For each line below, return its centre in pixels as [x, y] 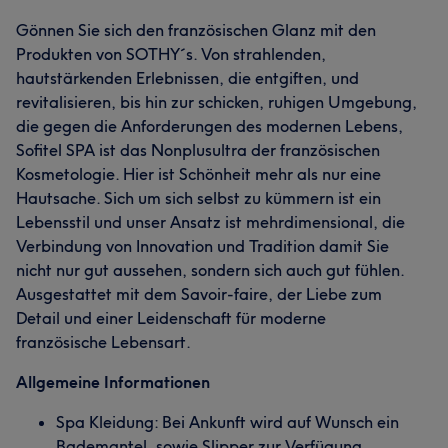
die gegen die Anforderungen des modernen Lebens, [209, 126]
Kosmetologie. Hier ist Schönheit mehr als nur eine [198, 174]
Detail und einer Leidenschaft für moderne [171, 318]
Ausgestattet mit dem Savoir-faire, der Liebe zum [199, 294]
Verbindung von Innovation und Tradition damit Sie [202, 246]
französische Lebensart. [103, 342]
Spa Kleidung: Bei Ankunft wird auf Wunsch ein [227, 422]
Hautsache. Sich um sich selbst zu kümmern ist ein [198, 198]
